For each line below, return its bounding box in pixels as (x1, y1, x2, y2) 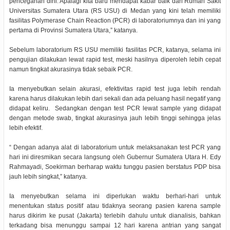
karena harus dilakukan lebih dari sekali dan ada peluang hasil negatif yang (9, 94, 221, 102)
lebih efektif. (9, 124, 43, 131)
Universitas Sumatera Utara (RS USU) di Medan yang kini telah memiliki (9, 7, 221, 14)
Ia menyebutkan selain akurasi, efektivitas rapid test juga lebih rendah (9, 85, 221, 92)
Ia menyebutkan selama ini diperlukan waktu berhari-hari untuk (9, 192, 221, 200)
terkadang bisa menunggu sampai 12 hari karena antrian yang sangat (9, 221, 221, 229)
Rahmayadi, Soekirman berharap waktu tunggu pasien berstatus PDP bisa (9, 163, 221, 170)
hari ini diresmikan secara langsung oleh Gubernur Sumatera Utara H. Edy (9, 153, 221, 161)
